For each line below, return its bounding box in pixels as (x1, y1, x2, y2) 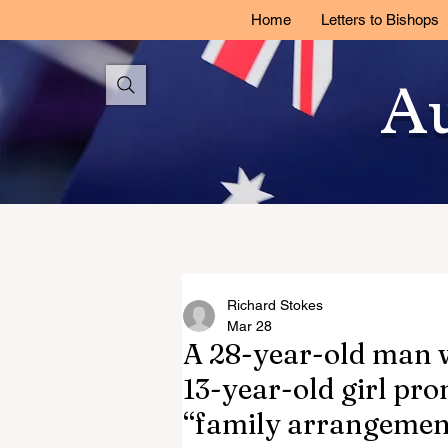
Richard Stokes (227, 297, 323, 313)
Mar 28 (227, 318, 272, 334)
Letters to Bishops (320, 11, 439, 28)
